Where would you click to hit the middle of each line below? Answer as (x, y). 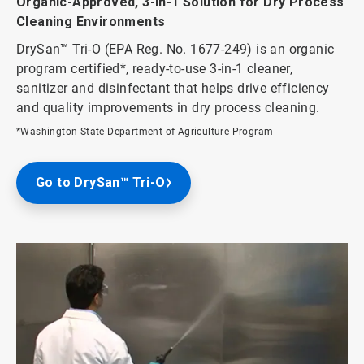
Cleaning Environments (91, 22)
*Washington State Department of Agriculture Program (145, 132)
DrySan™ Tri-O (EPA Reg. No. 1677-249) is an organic (175, 50)
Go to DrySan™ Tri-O (101, 183)
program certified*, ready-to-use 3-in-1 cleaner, (155, 69)
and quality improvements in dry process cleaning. (168, 108)
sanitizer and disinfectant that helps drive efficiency (173, 89)
